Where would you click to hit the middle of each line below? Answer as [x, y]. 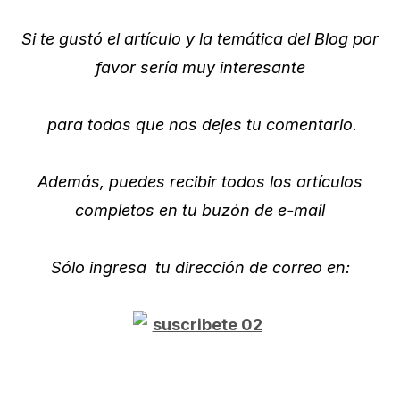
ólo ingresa [106, 267]
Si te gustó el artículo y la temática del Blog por [200, 38]
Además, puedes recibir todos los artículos [200, 181]
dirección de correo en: [260, 267]
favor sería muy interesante [200, 67]
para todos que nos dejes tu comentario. [200, 124]
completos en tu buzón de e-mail [200, 210]
